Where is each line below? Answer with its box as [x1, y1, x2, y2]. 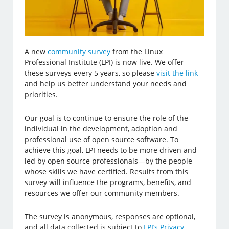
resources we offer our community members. [25, 188, 180, 198]
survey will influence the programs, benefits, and [25, 177, 192, 188]
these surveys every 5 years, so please [25, 68, 157, 78]
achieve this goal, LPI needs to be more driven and [25, 145, 197, 155]
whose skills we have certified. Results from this [25, 167, 189, 177]
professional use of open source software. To [25, 134, 179, 145]
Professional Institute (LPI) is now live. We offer [25, 57, 185, 67]
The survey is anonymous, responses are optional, [25, 212, 196, 222]
